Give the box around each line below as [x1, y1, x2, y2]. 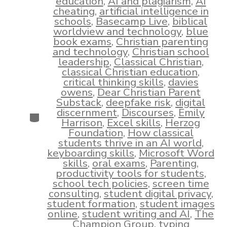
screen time [152, 176, 209, 191]
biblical [172, 14, 207, 29]
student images [139, 197, 215, 211]
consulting [48, 186, 99, 201]
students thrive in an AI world [58, 136, 202, 150]
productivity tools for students [55, 166, 204, 181]
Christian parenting [116, 34, 208, 49]
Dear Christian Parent [97, 85, 201, 100]
